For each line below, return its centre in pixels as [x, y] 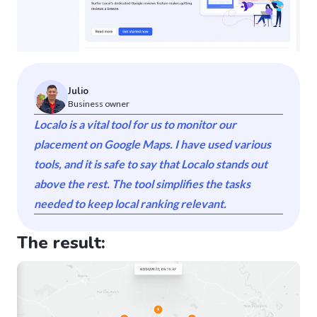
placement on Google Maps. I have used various [152, 144]
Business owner [99, 103]
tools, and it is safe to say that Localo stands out [151, 163]
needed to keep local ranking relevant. [130, 203]
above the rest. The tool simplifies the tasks [142, 183]
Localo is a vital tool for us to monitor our [135, 124]
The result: [61, 242]
